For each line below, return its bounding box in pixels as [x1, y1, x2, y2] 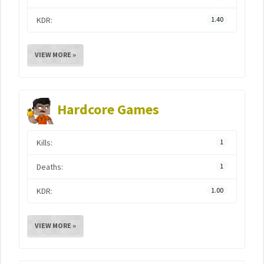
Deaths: [37, 161, 63, 172]
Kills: [37, 137, 52, 148]
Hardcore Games [57, 100, 159, 119]
